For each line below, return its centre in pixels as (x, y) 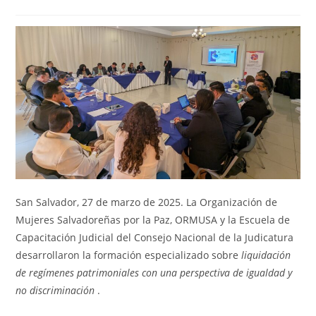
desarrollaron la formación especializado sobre (129, 255)
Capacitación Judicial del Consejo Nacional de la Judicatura (155, 237)
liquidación (266, 255)
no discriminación (55, 290)
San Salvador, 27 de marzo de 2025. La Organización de (147, 202)
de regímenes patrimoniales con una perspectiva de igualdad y (154, 272)
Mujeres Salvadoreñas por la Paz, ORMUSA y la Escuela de (153, 219)
